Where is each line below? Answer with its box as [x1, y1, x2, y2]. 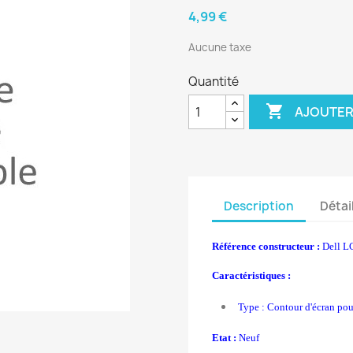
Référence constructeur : [212, 240, 320, 252]
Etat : [212, 332, 236, 344]
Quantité [188, 73, 239, 90]
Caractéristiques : [212, 269, 291, 281]
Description [224, 197, 294, 214]
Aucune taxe [188, 40, 251, 54]
